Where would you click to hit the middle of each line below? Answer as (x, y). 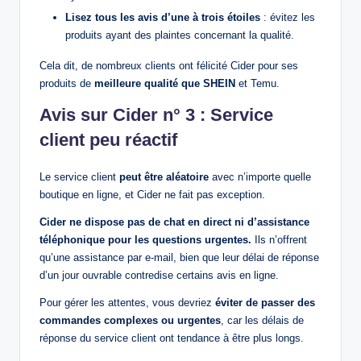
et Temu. (257, 84)
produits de (67, 84)
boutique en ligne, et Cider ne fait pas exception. (152, 195)
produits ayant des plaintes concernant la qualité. (180, 35)
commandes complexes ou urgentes (130, 321)
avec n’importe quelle (260, 177)
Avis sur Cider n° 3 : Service (156, 115)
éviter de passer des (265, 303)
